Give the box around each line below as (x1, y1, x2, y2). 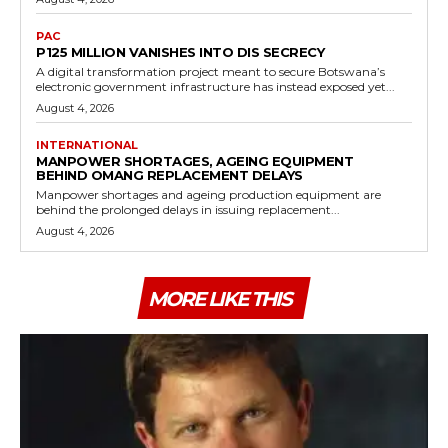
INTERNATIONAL (36, 137, 138, 152)
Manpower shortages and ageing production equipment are (36, 186, 381, 202)
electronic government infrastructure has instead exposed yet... (36, 78, 395, 94)
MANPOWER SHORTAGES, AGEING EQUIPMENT (36, 152, 353, 169)
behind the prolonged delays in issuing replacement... (36, 201, 340, 217)
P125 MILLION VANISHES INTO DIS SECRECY (36, 43, 324, 60)
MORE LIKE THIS (148, 286, 291, 311)
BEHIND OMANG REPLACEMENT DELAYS (36, 166, 303, 183)
